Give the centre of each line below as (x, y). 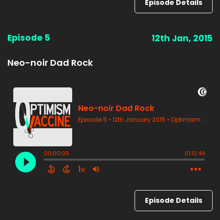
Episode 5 (29, 38)
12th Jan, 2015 (182, 38)
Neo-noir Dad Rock (50, 63)
